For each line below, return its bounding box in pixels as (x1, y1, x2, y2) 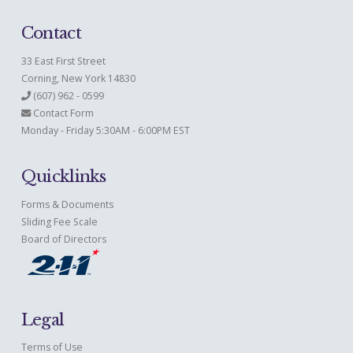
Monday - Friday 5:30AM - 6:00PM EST (20, 123, 190, 137)
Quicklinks (20, 166, 106, 188)
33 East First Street (20, 54, 106, 68)
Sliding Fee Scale (20, 214, 98, 229)
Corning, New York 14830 (20, 71, 136, 85)
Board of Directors (20, 232, 106, 246)
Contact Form (32, 106, 94, 120)
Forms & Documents (20, 197, 113, 211)
